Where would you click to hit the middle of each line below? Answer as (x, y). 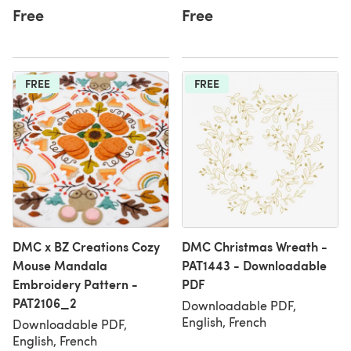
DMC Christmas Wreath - (255, 246)
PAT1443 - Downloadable (254, 265)
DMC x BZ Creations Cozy (86, 246)
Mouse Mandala (60, 265)
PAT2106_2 (45, 303)
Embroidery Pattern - (75, 284)
